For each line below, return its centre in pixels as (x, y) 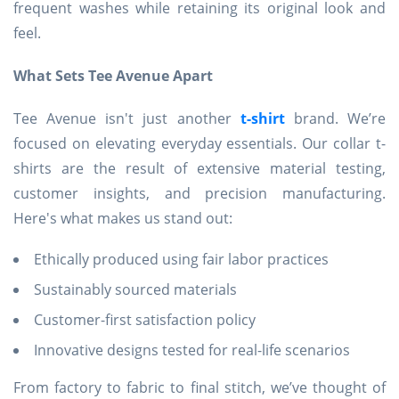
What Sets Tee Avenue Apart (113, 76)
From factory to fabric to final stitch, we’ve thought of (199, 387)
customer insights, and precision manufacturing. (199, 193)
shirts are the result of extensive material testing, (199, 168)
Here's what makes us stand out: (123, 218)
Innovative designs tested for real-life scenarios (192, 350)
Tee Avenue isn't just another (127, 118)
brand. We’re (335, 118)
